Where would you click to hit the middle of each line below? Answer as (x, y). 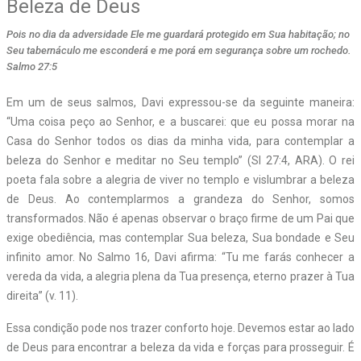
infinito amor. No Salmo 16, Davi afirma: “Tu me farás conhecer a (180, 257)
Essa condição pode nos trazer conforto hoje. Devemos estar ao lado (180, 328)
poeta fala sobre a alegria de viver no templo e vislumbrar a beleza (180, 179)
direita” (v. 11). (42, 295)
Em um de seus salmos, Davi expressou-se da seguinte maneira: (180, 102)
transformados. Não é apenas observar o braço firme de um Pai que (180, 218)
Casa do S (34, 141)
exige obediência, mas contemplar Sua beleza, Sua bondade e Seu (180, 237)
